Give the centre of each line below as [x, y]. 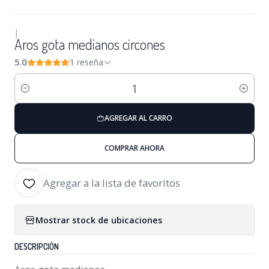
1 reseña [90, 62]
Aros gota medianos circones [90, 44]
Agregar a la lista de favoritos [112, 183]
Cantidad [32, 95]
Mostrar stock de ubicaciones [99, 220]
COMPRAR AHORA [134, 148]
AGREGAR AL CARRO [138, 118]
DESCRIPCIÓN [37, 247]
